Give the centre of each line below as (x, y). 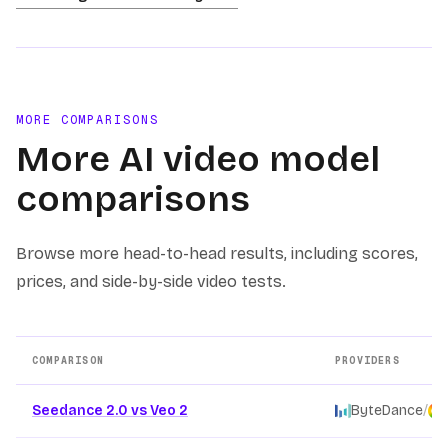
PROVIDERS (367, 360)
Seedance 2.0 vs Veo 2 (110, 410)
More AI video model (198, 159)
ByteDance (387, 410)
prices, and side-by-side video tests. (151, 281)
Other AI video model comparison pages (166, 395)
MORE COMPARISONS (87, 120)
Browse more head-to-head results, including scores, (217, 253)
